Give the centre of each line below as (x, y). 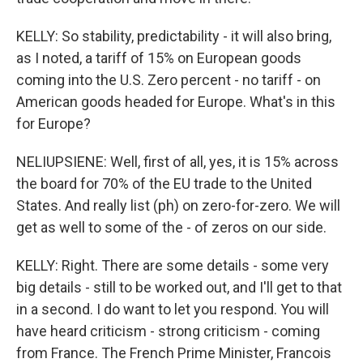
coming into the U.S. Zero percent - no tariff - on (169, 80)
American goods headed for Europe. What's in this (176, 102)
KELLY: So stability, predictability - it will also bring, (174, 36)
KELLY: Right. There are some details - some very (173, 266)
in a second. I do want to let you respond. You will (173, 310)
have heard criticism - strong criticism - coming (168, 331)
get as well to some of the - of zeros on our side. (171, 228)
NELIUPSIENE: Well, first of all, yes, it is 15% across (177, 162)
